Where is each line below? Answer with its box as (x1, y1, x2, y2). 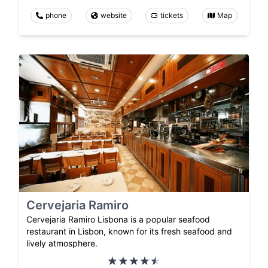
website (100, 10, 127, 20)
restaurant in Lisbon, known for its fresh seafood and (26, 226, 232, 237)
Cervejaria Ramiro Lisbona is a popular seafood (26, 214, 210, 225)
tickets (160, 10, 184, 20)
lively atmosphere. (26, 238, 98, 249)
